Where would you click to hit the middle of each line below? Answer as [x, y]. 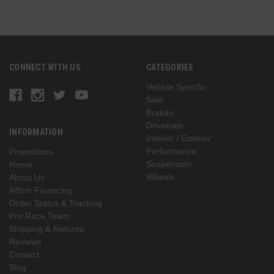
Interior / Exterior [179, 139]
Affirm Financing [41, 191]
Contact [24, 255]
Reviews [25, 242]
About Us [27, 178]
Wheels [161, 177]
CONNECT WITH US [45, 68]
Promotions [31, 152]
